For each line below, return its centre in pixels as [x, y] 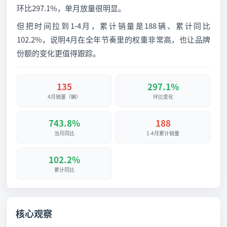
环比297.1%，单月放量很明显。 [71, 8]
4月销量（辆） [64, 97]
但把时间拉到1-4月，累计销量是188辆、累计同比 [113, 26]
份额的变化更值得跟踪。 [59, 53]
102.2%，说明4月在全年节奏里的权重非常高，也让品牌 [113, 39]
